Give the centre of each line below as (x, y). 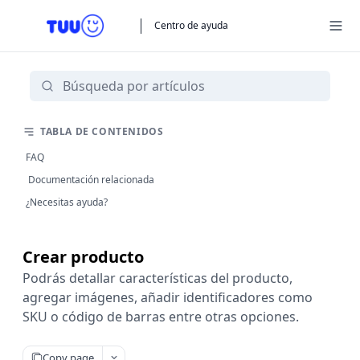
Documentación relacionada (90, 180)
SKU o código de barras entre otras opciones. (161, 317)
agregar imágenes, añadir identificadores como (168, 297)
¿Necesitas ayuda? (67, 202)
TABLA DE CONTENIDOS (102, 131)
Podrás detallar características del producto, (157, 278)
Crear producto (83, 257)
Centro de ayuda (191, 25)
